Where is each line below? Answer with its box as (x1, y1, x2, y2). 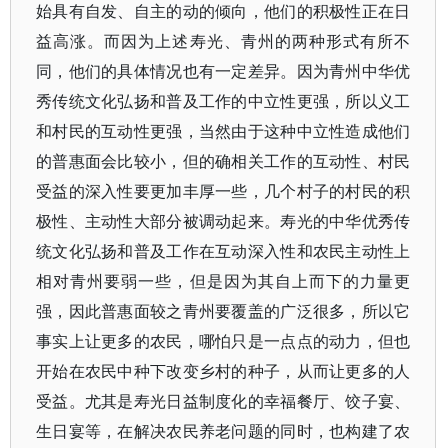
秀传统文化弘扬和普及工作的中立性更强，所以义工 (36, 90, 411, 112)
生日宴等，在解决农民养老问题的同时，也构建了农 (36, 420, 411, 442)
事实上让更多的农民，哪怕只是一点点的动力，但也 (36, 330, 411, 352)
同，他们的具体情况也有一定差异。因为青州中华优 (36, 60, 411, 82)
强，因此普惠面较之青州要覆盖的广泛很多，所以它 (36, 300, 411, 322)
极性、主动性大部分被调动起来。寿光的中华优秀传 (36, 210, 411, 232)
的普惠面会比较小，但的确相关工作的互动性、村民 (36, 150, 411, 172)
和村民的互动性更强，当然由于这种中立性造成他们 (36, 120, 411, 142)
